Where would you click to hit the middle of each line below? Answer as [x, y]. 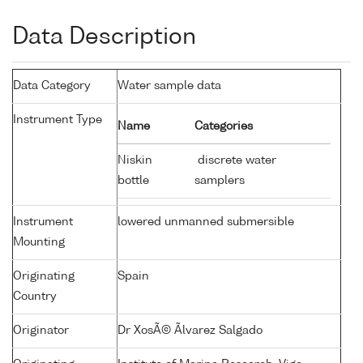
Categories [224, 127]
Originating [44, 277]
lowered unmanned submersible [206, 222]
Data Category [52, 86]
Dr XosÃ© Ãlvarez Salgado [190, 331]
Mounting [39, 243]
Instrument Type [58, 120]
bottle [135, 181]
